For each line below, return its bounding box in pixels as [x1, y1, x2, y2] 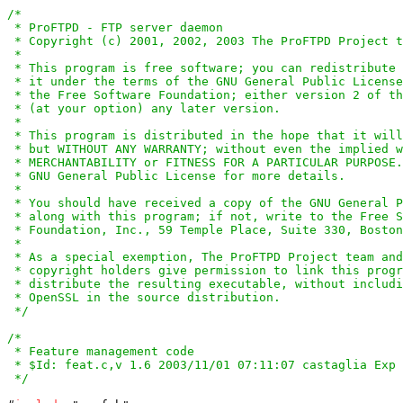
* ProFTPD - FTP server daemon [7, 21, 223, 34]
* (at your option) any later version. [7, 102, 281, 115]
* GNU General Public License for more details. [7, 169, 345, 183]
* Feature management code [7, 345, 194, 358]
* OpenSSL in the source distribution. [7, 291, 281, 304]
